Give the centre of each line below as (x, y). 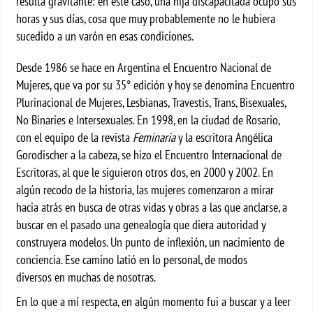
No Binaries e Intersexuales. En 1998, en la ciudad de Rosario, (148, 120)
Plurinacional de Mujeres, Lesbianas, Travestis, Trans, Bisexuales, (151, 102)
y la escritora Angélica (224, 137)
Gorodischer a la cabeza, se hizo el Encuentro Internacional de (149, 155)
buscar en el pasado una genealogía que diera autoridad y (141, 225)
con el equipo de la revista (75, 137)
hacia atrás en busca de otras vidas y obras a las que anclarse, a (152, 207)
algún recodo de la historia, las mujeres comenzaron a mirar (145, 190)
